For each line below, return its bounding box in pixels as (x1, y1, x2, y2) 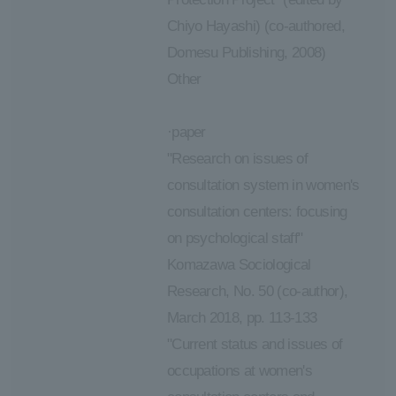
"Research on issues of (166, 150, 308, 168)
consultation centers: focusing (166, 203, 347, 221)
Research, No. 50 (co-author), (166, 283, 348, 301)
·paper (166, 124, 206, 141)
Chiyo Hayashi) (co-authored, (166, 18, 346, 35)
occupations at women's (166, 362, 313, 380)
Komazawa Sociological (166, 256, 311, 274)
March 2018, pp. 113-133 (166, 309, 317, 327)
